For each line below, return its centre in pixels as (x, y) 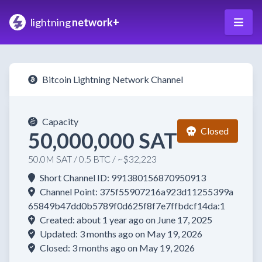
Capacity (60, 121)
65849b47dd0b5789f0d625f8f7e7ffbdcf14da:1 (127, 206)
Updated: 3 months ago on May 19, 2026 (121, 234)
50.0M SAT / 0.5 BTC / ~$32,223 (92, 159)
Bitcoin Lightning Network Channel (113, 79)
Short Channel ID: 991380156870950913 (123, 177)
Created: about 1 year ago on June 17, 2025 (126, 220)
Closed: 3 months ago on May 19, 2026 (117, 248)
